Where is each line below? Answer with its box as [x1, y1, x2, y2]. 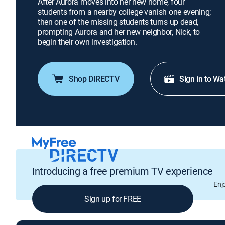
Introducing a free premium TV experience [32, 164, 213, 178]
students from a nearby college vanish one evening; [38, 6, 211, 17]
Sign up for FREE [84, 193, 141, 204]
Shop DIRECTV [69, 73, 120, 84]
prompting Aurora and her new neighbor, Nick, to [38, 26, 200, 37]
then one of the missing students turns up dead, [38, 16, 198, 27]
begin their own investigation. [38, 36, 137, 47]
